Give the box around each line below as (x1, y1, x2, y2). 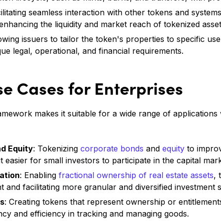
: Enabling (20, 170, 59, 181)
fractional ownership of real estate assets (59, 170, 214, 181)
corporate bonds (80, 144, 144, 154)
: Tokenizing (33, 144, 80, 154)
